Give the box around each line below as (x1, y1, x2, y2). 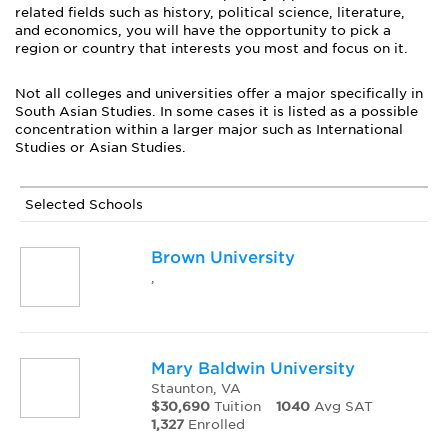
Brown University (150, 248, 295, 267)
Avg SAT (309, 399, 373, 414)
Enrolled (183, 417, 245, 432)
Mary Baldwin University (150, 359, 355, 378)
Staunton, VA (150, 381, 241, 396)
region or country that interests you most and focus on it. (15, 41, 408, 56)
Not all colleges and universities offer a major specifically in (15, 86, 423, 101)
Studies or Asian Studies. (15, 140, 186, 155)
